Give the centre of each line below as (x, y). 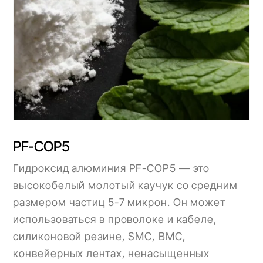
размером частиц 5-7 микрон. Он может (119, 202)
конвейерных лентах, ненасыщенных (112, 253)
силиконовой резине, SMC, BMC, (100, 236)
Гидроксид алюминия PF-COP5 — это (112, 168)
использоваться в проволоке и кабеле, (115, 219)
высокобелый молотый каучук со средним (125, 185)
